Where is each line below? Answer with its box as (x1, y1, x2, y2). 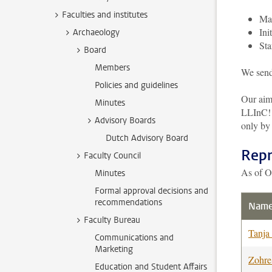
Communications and (95, 232, 174, 243)
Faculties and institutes (62, 9, 148, 21)
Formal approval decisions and (95, 185, 208, 197)
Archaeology (73, 27, 120, 38)
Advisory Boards (95, 115, 155, 126)
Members (95, 62, 130, 73)
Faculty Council (84, 150, 141, 161)
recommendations (95, 197, 162, 208)
